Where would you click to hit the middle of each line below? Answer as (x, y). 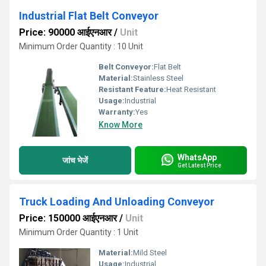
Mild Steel (150, 253)
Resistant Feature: (132, 89)
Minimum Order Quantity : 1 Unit (79, 232)
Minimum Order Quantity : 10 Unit (81, 46)
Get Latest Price (199, 165)
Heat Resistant (191, 89)
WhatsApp (197, 157)
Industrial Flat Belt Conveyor (89, 16)
